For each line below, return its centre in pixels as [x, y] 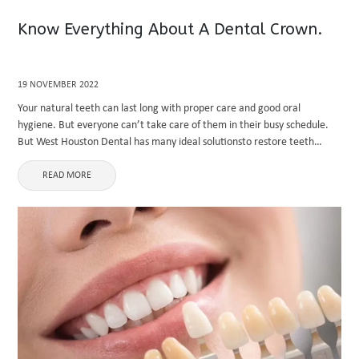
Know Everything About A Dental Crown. [171, 29]
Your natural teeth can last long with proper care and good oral [159, 109]
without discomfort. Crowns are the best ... [115, 159]
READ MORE [67, 175]
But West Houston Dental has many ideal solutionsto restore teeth [166, 142]
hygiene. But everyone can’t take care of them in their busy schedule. [173, 125]
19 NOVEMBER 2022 [58, 85]
